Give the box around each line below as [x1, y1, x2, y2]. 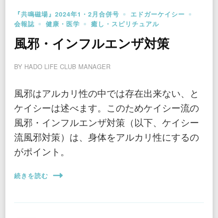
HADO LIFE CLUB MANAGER [24, 62, 110, 72]
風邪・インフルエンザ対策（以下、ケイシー [14, 115, 199, 129]
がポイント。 [14, 145, 70, 158]
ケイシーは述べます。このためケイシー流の [14, 101, 199, 114]
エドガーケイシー [130, 10, 185, 19]
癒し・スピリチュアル [91, 19, 159, 29]
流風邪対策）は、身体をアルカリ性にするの [14, 130, 199, 144]
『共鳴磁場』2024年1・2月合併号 [14, 10, 119, 19]
